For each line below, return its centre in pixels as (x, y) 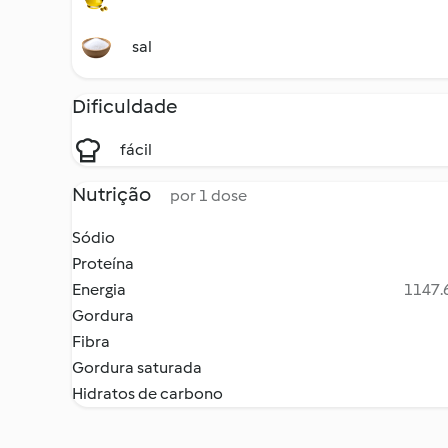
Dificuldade (125, 106)
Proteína (103, 263)
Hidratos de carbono (147, 393)
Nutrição (113, 194)
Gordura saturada (137, 367)
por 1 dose (208, 195)
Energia (99, 289)
